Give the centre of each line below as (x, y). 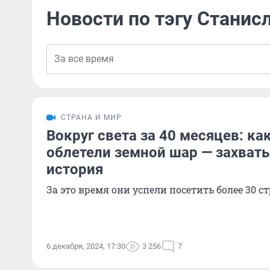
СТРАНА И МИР (91, 118)
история (75, 169)
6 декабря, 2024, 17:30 (86, 246)
